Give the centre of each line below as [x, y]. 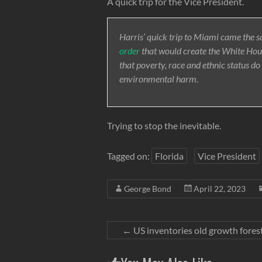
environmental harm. [159, 78]
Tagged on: [129, 156]
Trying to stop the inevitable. [164, 125]
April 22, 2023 [220, 188]
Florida [169, 156]
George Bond [148, 188]
